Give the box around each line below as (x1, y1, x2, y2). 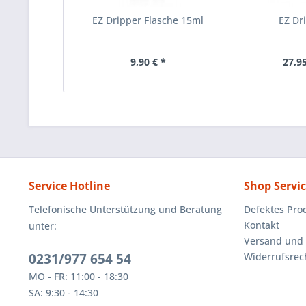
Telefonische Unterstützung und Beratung (29, 203, 222, 217)
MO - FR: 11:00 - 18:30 (29, 270, 128, 283)
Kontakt (244, 219, 279, 232)
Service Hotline (29, 178, 110, 194)
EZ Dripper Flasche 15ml (92, 14, 204, 27)
